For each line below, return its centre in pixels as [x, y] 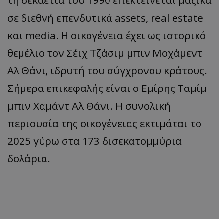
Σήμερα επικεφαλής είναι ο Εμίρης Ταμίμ [107, 88]
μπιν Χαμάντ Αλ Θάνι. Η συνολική [89, 105]
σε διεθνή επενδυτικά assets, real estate [105, 17]
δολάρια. [29, 158]
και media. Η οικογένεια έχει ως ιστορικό [107, 35]
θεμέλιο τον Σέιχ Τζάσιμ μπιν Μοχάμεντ [105, 53]
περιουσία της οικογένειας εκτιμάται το [104, 123]
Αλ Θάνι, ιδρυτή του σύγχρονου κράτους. [107, 70]
